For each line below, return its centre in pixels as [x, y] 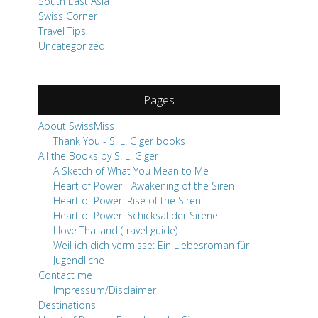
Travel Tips [62, 31]
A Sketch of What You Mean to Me [131, 171]
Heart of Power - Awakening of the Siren [144, 186]
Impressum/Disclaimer [105, 290]
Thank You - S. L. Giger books [119, 141]
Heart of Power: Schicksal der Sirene [136, 216]
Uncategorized [72, 46]
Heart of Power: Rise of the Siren [127, 201]
